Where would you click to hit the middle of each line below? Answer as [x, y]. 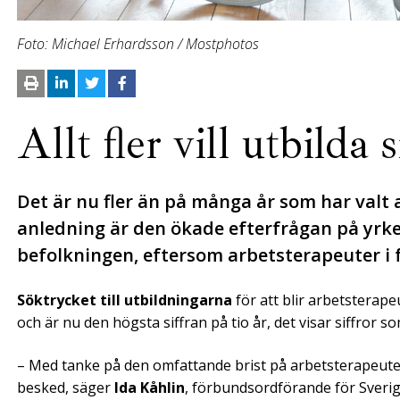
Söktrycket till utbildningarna [125, 300]
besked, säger [66, 387]
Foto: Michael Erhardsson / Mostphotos [138, 43]
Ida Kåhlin [150, 387]
